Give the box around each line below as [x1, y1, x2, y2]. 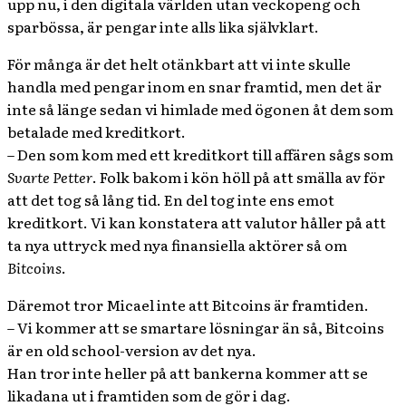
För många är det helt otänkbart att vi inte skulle [7, 53, 351, 74]
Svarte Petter [7, 166, 92, 188]
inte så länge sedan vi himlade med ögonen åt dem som [7, 98, 393, 120]
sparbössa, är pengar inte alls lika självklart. [7, 15, 319, 37]
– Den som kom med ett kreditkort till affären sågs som [7, 143, 393, 165]
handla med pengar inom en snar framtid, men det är [7, 75, 382, 97]
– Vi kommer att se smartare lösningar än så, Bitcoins [7, 316, 384, 338]
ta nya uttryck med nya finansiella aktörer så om [7, 234, 347, 256]
